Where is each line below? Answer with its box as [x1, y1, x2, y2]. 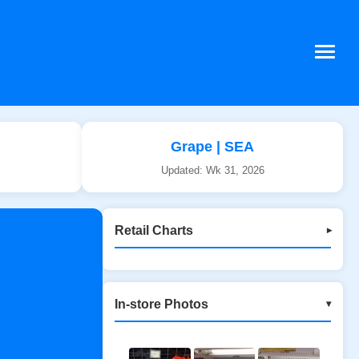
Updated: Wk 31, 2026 [160, 164, 264, 177]
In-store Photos [115, 297, 208, 312]
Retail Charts [115, 224, 193, 238]
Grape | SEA [171, 139, 254, 155]
